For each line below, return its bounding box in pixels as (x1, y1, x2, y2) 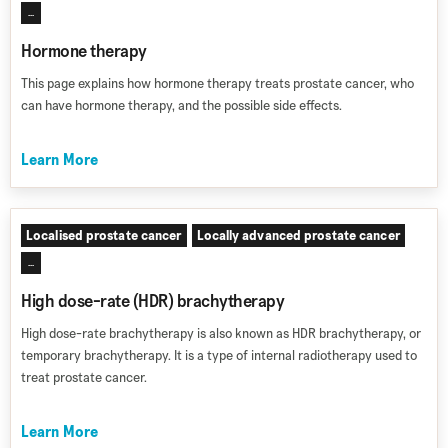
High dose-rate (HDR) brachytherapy (21, 289, 284, 312)
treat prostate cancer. (21, 368, 147, 386)
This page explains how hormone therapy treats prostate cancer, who (21, 74, 414, 92)
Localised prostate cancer (26, 226, 182, 244)
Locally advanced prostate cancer (196, 226, 400, 244)
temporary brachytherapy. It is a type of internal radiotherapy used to (21, 346, 417, 364)
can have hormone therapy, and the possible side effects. (21, 96, 342, 114)
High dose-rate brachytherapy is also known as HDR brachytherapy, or (21, 324, 421, 342)
